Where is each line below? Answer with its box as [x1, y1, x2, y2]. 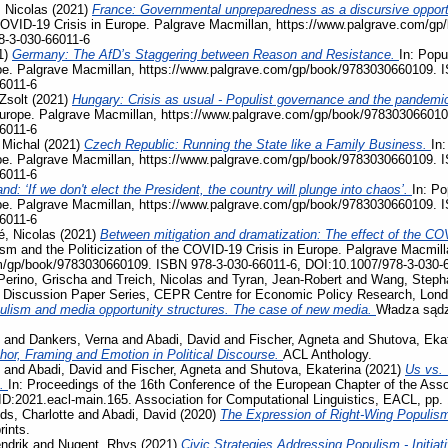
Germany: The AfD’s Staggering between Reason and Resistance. [12, 46, 399, 62]
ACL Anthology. [283, 346, 372, 362]
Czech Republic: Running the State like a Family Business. [84, 136, 431, 152]
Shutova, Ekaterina [250, 361, 361, 377]
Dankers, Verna [29, 331, 118, 347]
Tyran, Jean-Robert [232, 271, 342, 287]
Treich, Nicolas [116, 271, 203, 287]
